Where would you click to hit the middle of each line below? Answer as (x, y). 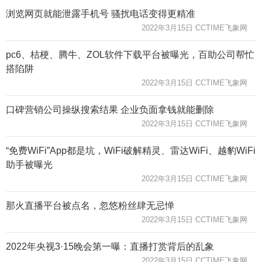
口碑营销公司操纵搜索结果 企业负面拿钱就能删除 (110, 109)
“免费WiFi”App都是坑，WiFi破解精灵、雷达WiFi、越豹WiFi (131, 150)
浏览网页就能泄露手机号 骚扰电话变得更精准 (101, 13)
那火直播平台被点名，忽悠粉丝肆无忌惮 (90, 205)
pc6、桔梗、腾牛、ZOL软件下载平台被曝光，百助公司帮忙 (130, 54)
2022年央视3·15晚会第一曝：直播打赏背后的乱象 (110, 246)
